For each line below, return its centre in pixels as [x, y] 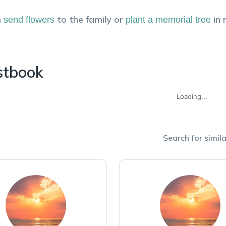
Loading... [192, 96]
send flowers [29, 20]
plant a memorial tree [168, 20]
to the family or [90, 19]
